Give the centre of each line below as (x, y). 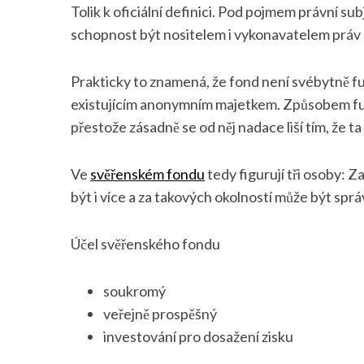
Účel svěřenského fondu (145, 243)
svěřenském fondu (147, 173)
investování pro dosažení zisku (198, 336)
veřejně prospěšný (160, 313)
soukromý (134, 290)
